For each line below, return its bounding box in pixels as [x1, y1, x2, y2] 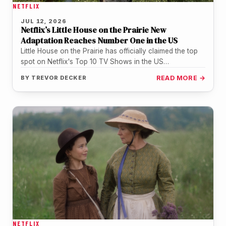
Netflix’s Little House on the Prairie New [21, 24, 166, 35]
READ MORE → [156, 74, 205, 82]
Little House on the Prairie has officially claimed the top [21, 46, 198, 55]
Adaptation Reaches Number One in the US [21, 34, 178, 46]
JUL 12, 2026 [21, 17, 67, 25]
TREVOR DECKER [31, 74, 87, 81]
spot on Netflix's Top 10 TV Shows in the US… [21, 57, 169, 66]
